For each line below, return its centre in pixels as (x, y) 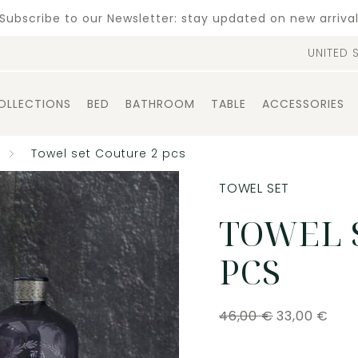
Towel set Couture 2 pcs (108, 153)
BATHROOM (160, 104)
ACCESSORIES (303, 104)
